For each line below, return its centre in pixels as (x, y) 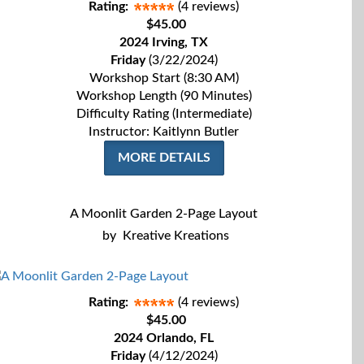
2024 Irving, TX (164, 42)
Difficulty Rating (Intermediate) (164, 114)
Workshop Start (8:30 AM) (164, 78)
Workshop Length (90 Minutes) (164, 96)
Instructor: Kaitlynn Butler (164, 132)
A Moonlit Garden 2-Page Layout (164, 214)
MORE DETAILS (164, 158)
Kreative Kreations (175, 236)
